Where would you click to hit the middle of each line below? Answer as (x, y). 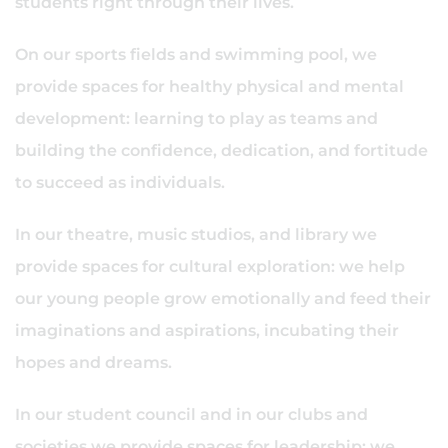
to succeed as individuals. (122, 182)
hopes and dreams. (95, 362)
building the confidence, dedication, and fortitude (221, 150)
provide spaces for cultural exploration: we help (210, 266)
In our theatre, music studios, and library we (196, 234)
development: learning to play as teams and (196, 118)
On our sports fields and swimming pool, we (196, 54)
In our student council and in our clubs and (191, 414)
